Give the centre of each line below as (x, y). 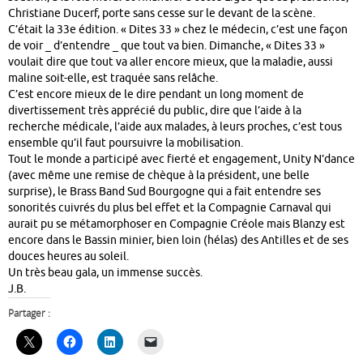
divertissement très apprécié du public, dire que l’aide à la (155, 110)
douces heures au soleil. (68, 256)
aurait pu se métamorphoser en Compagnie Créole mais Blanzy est (177, 224)
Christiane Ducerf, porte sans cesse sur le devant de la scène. (162, 13)
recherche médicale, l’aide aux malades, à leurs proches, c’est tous (175, 126)
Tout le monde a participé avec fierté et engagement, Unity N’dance (181, 159)
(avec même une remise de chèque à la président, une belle (159, 175)
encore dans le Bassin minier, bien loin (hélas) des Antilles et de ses (178, 240)
